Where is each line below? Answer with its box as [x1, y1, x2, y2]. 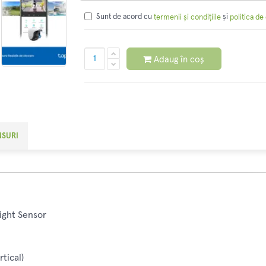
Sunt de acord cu [96, 13, 154, 21]
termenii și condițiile [153, 13, 221, 21]
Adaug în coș [154, 55, 204, 64]
